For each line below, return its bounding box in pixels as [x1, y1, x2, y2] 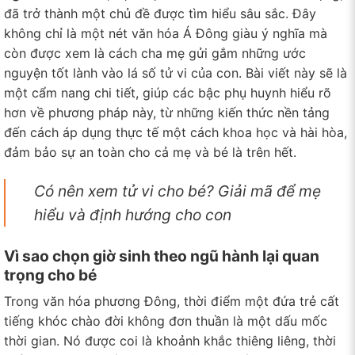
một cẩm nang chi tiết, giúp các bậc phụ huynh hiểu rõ [4, 84, 331, 101]
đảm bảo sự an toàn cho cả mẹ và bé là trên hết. [4, 143, 296, 160]
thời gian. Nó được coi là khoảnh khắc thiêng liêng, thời [4, 333, 336, 349]
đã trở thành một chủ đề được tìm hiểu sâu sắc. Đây [4, 5, 316, 21]
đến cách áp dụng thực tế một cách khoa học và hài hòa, [4, 124, 347, 140]
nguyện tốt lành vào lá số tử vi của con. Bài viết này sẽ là [4, 64, 347, 81]
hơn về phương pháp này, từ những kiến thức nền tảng [4, 104, 330, 120]
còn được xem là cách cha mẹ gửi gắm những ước [4, 44, 306, 61]
